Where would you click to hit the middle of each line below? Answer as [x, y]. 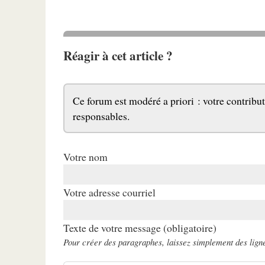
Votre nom [86, 156]
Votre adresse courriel [110, 192]
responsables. [101, 116]
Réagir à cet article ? [118, 56]
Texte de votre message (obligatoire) [140, 227]
